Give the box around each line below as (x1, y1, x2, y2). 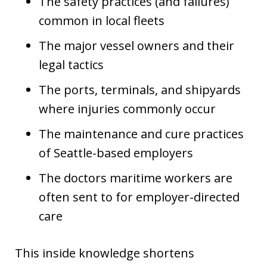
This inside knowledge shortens (15, 244, 194, 261)
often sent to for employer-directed (39, 188, 240, 205)
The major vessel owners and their (39, 37, 234, 54)
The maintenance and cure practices (39, 125, 244, 142)
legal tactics (39, 56, 104, 73)
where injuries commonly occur (39, 100, 216, 117)
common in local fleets (39, 12, 164, 29)
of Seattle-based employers (39, 144, 193, 161)
